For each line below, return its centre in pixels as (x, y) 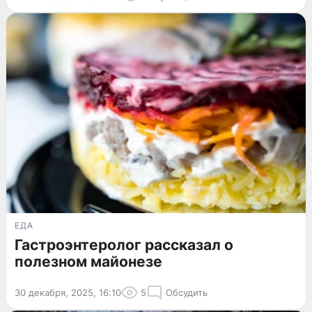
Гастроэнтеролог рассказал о (124, 244)
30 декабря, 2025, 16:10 (68, 292)
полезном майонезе (88, 261)
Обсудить (187, 292)
